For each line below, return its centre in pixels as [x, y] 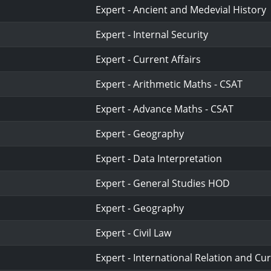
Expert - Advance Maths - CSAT [165, 109]
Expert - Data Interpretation [159, 158]
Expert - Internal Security [152, 34]
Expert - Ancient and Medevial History [181, 10]
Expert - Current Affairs [149, 59]
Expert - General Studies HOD [163, 183]
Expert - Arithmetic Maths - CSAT [169, 84]
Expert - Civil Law [134, 233]
